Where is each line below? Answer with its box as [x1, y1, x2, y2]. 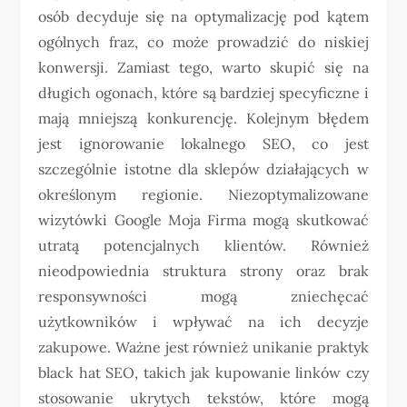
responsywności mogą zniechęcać [38, 287, 369, 306]
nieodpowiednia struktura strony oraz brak [38, 262, 369, 281]
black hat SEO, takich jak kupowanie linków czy [38, 363, 369, 382]
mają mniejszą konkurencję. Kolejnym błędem [38, 109, 369, 128]
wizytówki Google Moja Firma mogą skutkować [38, 211, 369, 230]
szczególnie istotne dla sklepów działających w [38, 160, 369, 179]
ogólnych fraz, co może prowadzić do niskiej [38, 33, 369, 52]
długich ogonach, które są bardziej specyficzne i [38, 84, 369, 103]
